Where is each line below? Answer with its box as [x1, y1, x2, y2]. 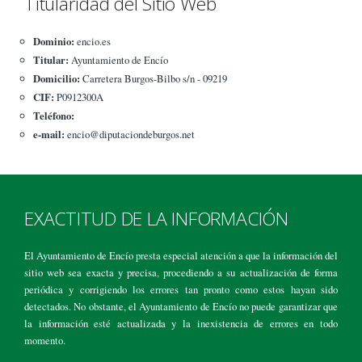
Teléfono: [32, 107, 74, 123]
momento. [24, 333, 65, 348]
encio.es [74, 33, 111, 48]
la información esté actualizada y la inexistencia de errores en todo [24, 316, 338, 331]
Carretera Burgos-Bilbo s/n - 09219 [79, 70, 227, 86]
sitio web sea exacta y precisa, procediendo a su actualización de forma [24, 265, 338, 280]
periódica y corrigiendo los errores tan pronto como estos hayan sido [24, 282, 338, 297]
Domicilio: [32, 70, 80, 86]
